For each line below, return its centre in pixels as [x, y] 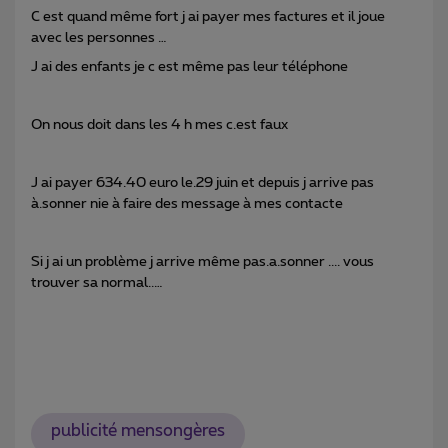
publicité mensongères [137, 431]
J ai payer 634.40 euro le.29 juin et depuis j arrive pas [202, 182]
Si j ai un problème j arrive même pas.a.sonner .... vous [202, 261]
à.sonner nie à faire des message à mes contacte [188, 203]
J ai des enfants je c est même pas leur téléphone [191, 66]
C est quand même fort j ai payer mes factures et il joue [208, 16]
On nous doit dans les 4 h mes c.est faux [161, 124]
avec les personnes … [99, 37]
